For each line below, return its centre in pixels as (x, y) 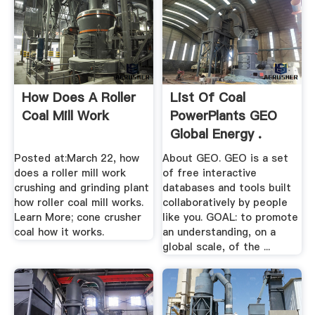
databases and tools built (227, 188)
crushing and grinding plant (81, 188)
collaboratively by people (225, 203)
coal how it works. (59, 232)
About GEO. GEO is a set (226, 159)
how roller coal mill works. (78, 203)
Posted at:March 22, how (76, 159)
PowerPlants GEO (224, 115)
